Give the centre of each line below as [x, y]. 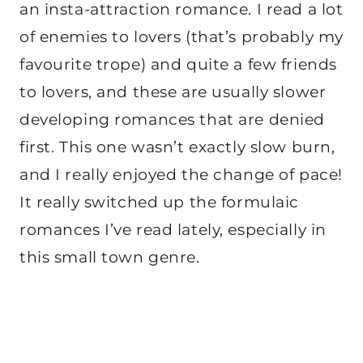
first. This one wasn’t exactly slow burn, [177, 147]
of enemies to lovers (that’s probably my [181, 36]
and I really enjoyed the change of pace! [181, 174]
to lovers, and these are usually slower [173, 92]
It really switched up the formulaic [159, 202]
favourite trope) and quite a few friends [178, 64]
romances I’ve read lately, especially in [173, 229]
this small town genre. [110, 257]
